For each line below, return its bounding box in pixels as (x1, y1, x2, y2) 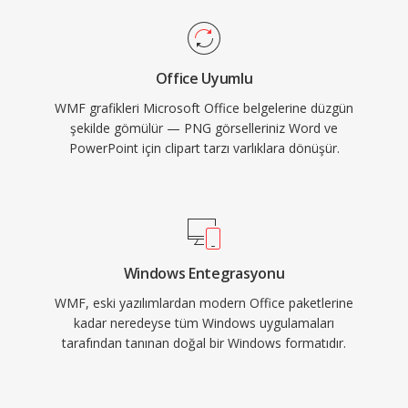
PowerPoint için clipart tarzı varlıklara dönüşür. (68, 139, 340, 157)
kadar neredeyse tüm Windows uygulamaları (74, 314, 334, 331)
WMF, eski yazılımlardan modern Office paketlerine (55, 294, 353, 311)
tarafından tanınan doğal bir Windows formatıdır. (62, 334, 346, 352)
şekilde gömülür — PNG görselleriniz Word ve (70, 119, 338, 137)
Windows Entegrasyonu (123, 263, 285, 283)
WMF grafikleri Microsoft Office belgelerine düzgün (55, 99, 353, 117)
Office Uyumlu (155, 68, 253, 88)
